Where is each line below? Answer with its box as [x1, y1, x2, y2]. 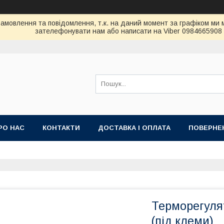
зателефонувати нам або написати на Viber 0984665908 [34, 27, 222, 35]
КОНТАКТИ [42, 124, 80, 131]
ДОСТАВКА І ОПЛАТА [98, 124, 170, 131]
